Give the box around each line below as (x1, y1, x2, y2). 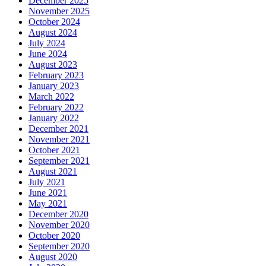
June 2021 (28, 188, 67, 198)
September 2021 (28, 156, 90, 166)
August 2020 (28, 252, 77, 262)
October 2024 (28, 17, 80, 27)
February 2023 (28, 70, 84, 81)
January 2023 (28, 81, 79, 91)
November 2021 (28, 134, 90, 145)
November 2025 (28, 6, 90, 17)
